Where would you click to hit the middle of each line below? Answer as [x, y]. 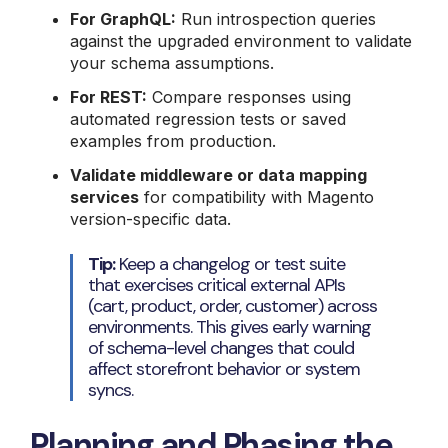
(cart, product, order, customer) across [232, 305]
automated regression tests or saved [208, 118]
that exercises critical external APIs [216, 284]
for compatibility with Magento [256, 196]
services [104, 196]
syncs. [110, 389]
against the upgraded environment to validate [241, 40]
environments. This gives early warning [229, 326]
